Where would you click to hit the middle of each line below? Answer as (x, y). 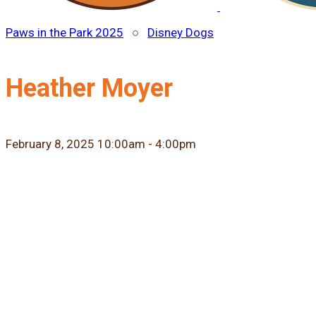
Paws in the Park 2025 (65, 32)
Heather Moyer (89, 88)
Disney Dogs (181, 32)
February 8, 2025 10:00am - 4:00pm (101, 144)
